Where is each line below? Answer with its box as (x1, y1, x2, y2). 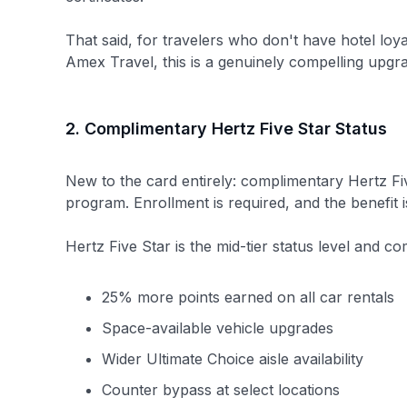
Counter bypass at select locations (102, 381, 340, 399)
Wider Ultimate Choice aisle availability (102, 350, 363, 368)
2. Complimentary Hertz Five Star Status (65, 119, 387, 138)
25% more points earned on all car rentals (102, 288, 394, 306)
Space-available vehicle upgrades (102, 319, 333, 337)
